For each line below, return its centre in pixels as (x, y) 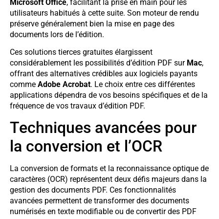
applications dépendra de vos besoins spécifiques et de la (109, 95)
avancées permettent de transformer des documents (99, 201)
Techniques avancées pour (103, 128)
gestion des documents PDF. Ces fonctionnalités (93, 190)
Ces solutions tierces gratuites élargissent (81, 52)
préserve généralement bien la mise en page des (92, 23)
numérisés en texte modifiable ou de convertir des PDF (103, 212)
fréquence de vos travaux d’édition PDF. (77, 106)
